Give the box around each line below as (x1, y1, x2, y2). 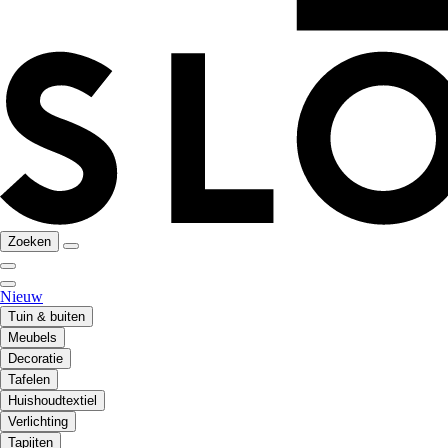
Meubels (8, 330, 57, 346)
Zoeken (8, 234, 51, 250)
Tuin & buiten (8, 309, 85, 325)
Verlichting (8, 414, 68, 430)
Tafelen (8, 372, 50, 388)
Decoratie (8, 351, 63, 367)
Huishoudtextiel (8, 393, 97, 409)
